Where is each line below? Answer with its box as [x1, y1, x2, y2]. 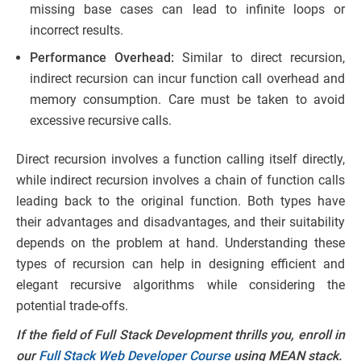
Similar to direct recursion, [182, 50, 346, 65]
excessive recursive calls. [30, 113, 172, 128]
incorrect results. [30, 23, 123, 38]
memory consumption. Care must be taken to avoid [30, 92, 345, 107]
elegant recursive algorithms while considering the [16, 277, 345, 293]
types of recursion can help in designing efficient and [16, 256, 345, 272]
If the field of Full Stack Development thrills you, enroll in [16, 327, 345, 342]
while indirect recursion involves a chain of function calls [16, 172, 345, 188]
